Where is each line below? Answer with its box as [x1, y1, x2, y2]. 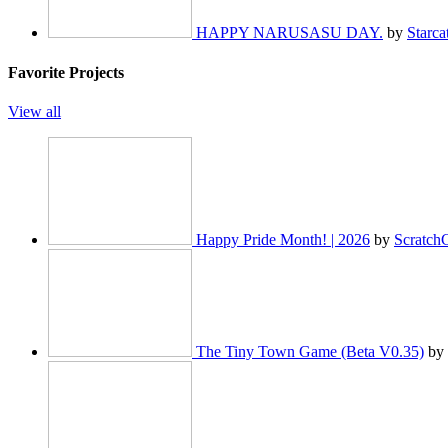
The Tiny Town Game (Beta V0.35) [196, 342, 424, 360]
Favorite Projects [8, 63, 124, 81]
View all [8, 102, 61, 120]
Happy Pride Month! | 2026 [196, 230, 370, 248]
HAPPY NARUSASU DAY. [196, 24, 383, 42]
